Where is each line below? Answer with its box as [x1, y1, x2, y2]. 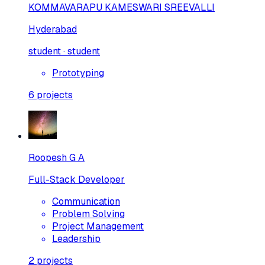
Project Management [52, 219, 144, 232]
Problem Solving [52, 207, 125, 220]
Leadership [52, 232, 101, 245]
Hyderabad [28, 22, 77, 35]
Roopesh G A [28, 151, 85, 164]
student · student [28, 44, 100, 57]
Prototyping [52, 66, 104, 79]
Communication [52, 195, 120, 208]
